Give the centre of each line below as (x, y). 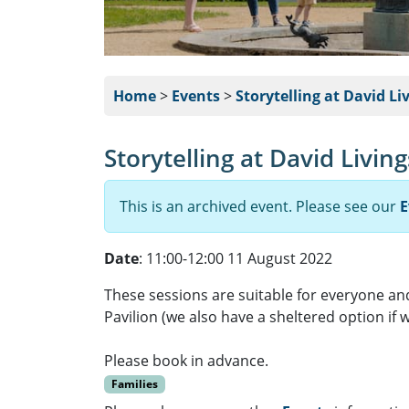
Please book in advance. (186, 361)
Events (196, 96)
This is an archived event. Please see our (260, 207)
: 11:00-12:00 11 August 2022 (236, 259)
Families (134, 384)
